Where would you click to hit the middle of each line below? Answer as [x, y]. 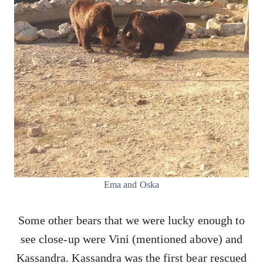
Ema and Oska [131, 185]
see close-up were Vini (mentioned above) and [131, 239]
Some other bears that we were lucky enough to [131, 220]
